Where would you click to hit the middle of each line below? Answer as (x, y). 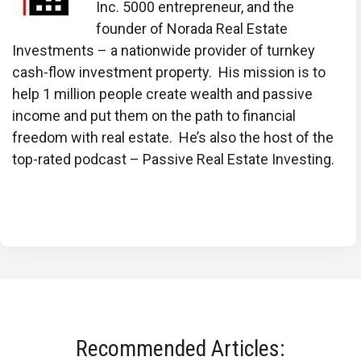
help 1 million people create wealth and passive (162, 93)
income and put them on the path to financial (154, 115)
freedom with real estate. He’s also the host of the (173, 137)
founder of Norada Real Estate (192, 28)
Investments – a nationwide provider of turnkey (164, 50)
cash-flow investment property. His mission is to (169, 72)
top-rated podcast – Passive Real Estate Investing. (173, 159)
